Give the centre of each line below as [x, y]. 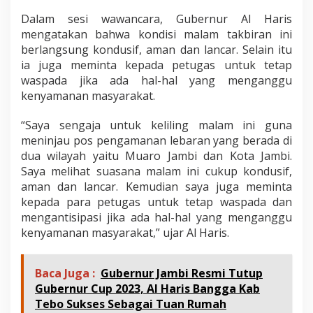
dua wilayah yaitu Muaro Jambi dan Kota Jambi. [156, 155]
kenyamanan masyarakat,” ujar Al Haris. [125, 232]
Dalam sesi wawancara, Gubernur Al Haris [156, 19]
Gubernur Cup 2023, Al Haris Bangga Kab [147, 288]
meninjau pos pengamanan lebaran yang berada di [156, 140]
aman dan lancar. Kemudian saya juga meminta [156, 186]
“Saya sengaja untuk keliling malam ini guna [156, 125]
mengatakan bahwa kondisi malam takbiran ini [156, 34]
